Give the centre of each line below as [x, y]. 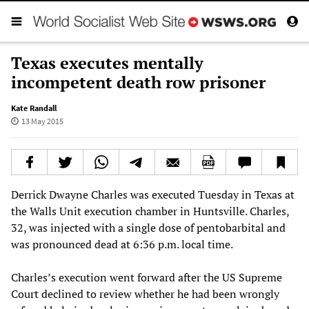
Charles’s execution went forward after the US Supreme [147, 277]
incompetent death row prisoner [138, 82]
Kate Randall [34, 108]
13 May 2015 [42, 121]
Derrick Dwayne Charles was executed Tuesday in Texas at [153, 194]
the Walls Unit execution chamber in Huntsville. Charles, [150, 211]
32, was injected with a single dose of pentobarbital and [148, 227]
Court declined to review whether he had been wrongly [145, 293]
